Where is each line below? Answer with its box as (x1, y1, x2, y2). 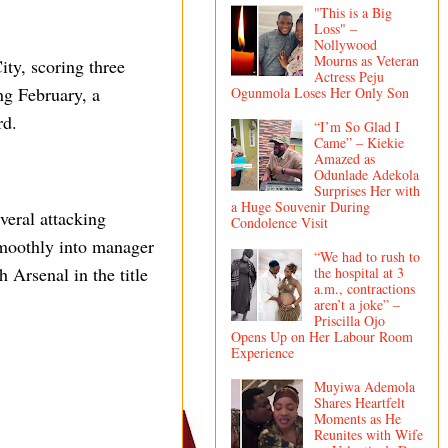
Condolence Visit (231, 213, 328, 233)
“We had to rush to (313, 246, 420, 266)
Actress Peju (313, 67, 384, 87)
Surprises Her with (313, 181, 420, 201)
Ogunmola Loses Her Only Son (231, 83, 409, 103)
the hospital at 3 (313, 262, 404, 282)
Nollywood (313, 35, 377, 55)
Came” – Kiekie (313, 133, 404, 153)
